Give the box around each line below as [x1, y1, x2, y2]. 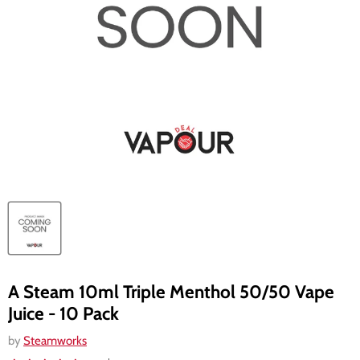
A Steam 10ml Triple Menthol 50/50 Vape [8, 280, 334, 303]
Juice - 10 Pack [8, 302, 119, 325]
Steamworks [23, 333, 87, 348]
